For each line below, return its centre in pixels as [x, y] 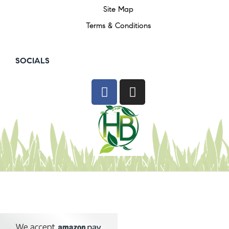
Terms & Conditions [118, 26]
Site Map [118, 9]
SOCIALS [32, 61]
